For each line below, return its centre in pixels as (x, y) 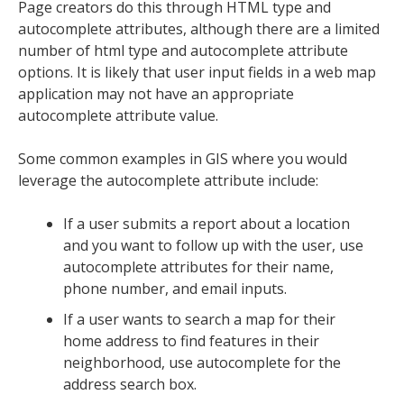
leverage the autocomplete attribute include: (168, 180)
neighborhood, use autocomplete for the (202, 362)
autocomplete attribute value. (120, 115)
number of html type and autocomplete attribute (183, 50)
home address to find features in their (191, 340)
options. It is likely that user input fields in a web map (197, 72)
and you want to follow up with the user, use (213, 245)
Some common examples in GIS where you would (183, 158)
